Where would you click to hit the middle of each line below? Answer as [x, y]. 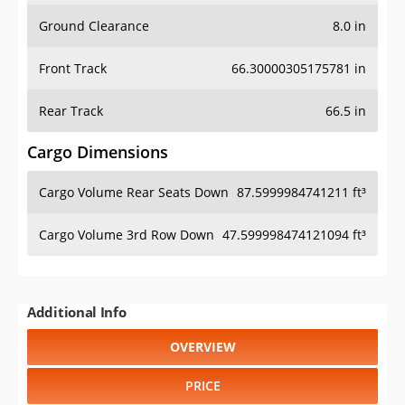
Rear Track [71, 111]
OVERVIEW [202, 347]
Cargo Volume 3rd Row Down [127, 235]
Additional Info [77, 312]
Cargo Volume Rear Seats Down [134, 193]
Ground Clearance [94, 26]
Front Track [73, 69]
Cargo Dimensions [98, 152]
